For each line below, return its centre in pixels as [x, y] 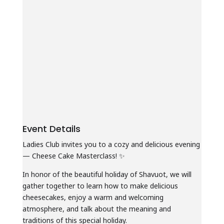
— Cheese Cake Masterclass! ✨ [73, 155]
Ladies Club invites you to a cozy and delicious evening [111, 144]
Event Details [51, 128]
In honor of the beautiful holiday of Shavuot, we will [107, 174]
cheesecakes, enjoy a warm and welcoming [93, 197]
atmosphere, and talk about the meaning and [96, 208]
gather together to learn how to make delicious [100, 185]
